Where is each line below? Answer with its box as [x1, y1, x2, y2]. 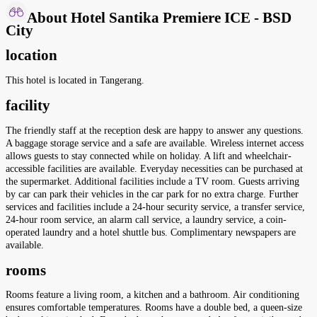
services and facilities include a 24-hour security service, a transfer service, [6, 201, 305, 212]
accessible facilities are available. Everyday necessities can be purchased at [6, 163, 303, 174]
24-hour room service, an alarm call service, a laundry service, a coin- [6, 214, 287, 225]
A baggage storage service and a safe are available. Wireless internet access [6, 137, 304, 149]
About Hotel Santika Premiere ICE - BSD [27, 8, 292, 26]
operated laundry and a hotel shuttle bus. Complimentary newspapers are [6, 226, 296, 238]
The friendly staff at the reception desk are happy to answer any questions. [6, 125, 304, 136]
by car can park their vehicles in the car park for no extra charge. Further [6, 188, 299, 200]
